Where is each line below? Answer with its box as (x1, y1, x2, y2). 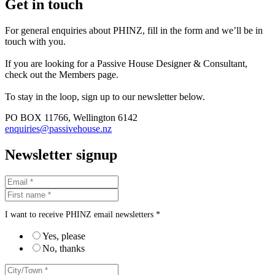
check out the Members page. (5, 69, 118, 80)
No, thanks (42, 243, 85, 254)
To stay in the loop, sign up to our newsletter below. (5, 91, 205, 103)
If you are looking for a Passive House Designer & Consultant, (5, 58, 247, 69)
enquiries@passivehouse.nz (5, 123, 112, 134)
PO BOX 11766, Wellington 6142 (5, 112, 137, 123)
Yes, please (42, 231, 85, 242)
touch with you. (5, 36, 66, 47)
